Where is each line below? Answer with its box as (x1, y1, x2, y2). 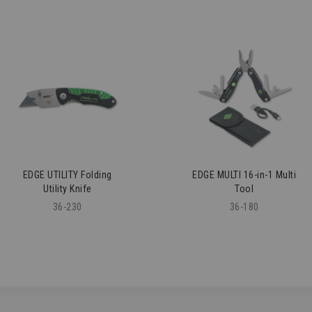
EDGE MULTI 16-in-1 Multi (192, 169, 297, 180)
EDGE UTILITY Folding (22, 169, 112, 180)
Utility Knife (43, 182, 92, 194)
